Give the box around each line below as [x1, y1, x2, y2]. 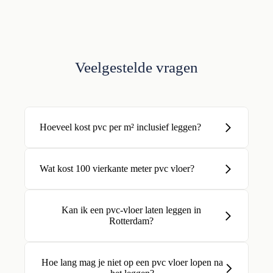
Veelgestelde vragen [75, 59, 198, 76]
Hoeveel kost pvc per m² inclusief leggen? [40, 122, 201, 132]
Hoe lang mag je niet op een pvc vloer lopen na [41, 257, 224, 268]
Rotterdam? [109, 216, 154, 226]
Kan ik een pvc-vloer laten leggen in [62, 205, 202, 215]
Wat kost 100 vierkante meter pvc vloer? [40, 163, 194, 174]
